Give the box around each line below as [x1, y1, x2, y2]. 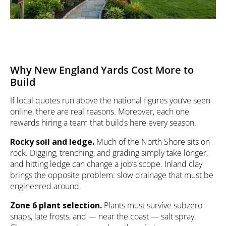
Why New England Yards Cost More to [10, 63, 194, 77]
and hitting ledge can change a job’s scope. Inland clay [10, 158, 202, 170]
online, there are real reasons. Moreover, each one [10, 106, 189, 118]
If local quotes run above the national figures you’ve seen [10, 95, 210, 106]
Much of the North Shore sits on [94, 136, 210, 148]
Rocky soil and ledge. [10, 136, 94, 148]
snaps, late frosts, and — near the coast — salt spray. [10, 211, 196, 222]
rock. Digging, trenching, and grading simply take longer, [10, 147, 208, 159]
